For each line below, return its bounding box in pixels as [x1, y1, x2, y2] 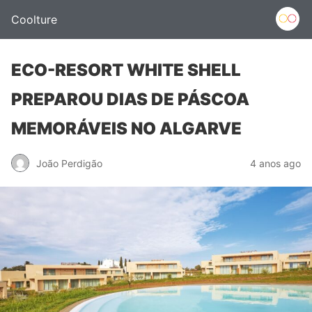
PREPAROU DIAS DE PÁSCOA [11, 89, 249, 109]
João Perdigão [36, 157, 102, 169]
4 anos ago [250, 157, 301, 169]
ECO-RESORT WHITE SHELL [11, 60, 241, 80]
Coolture [11, 13, 57, 26]
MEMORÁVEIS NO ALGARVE [11, 118, 242, 139]
